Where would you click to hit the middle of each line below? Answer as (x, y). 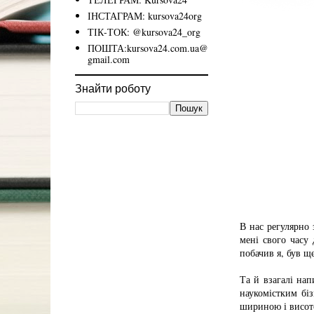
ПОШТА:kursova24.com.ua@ (148, 48)
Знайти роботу (113, 89)
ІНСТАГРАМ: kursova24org (144, 15)
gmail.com (108, 59)
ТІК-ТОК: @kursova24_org (144, 32)
